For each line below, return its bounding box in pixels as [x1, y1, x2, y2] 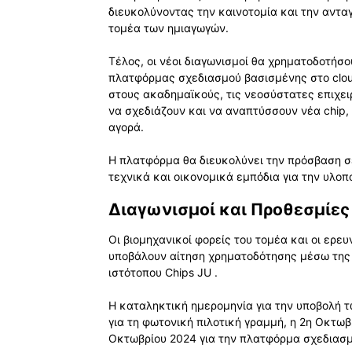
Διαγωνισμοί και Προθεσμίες [108, 199, 350, 219]
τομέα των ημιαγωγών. [108, 20, 229, 35]
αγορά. [108, 119, 144, 134]
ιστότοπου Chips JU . [108, 266, 218, 280]
